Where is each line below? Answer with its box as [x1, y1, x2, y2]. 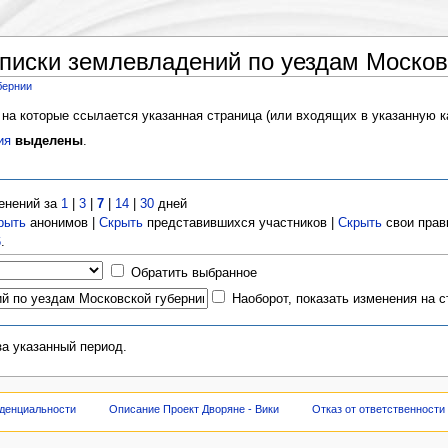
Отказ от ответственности [311, 402, 445, 415]
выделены [14, 134, 83, 149]
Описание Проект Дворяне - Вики [109, 402, 280, 415]
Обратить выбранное [131, 265, 258, 280]
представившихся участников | [143, 215, 339, 230]
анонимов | [26, 215, 100, 230]
